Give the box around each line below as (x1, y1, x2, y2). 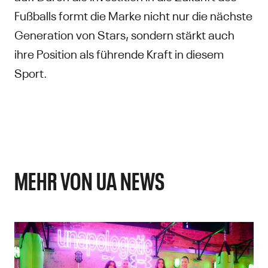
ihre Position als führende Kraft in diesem (14, 44, 224, 61)
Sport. (14, 63, 47, 80)
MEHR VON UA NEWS (14, 165, 165, 194)
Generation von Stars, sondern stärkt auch (14, 25, 234, 42)
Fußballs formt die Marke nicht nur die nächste (14, 6, 252, 23)
